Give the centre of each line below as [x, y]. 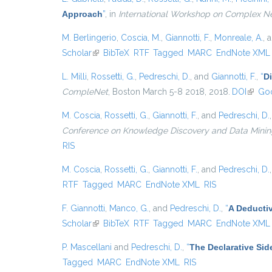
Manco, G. [129, 208]
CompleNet [85, 92]
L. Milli [74, 76]
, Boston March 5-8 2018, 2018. [169, 92]
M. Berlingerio [89, 38]
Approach [82, 14]
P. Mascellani [87, 247]
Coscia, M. [141, 38]
